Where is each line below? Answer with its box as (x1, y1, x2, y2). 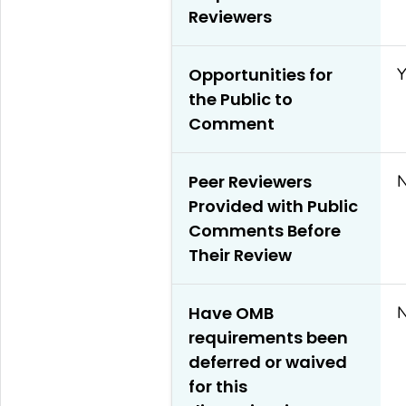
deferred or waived (188, 350, 347, 373)
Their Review (188, 243, 292, 266)
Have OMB (188, 301, 274, 324)
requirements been (188, 325, 348, 349)
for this (188, 374, 247, 398)
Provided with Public (188, 194, 358, 217)
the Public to (188, 87, 293, 111)
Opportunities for (188, 63, 333, 86)
